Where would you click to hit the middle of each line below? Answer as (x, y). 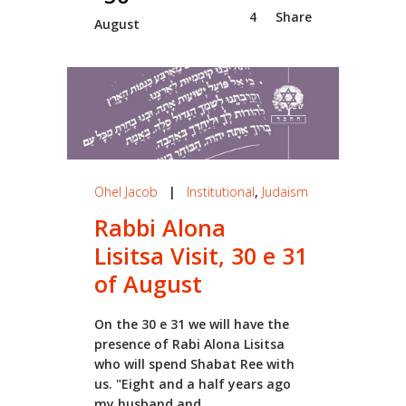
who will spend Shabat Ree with (194, 363)
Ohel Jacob (126, 191)
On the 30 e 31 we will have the (192, 324)
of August (148, 283)
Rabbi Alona (160, 227)
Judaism (285, 191)
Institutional (221, 191)
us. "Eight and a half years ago (193, 383)
